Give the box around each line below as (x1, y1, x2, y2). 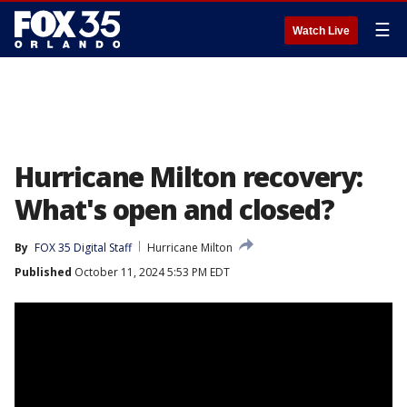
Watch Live (293, 25, 350, 37)
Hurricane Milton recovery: (15, 158, 362, 195)
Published (15, 264, 72, 280)
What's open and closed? (15, 191, 334, 228)
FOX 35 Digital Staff (35, 240, 132, 255)
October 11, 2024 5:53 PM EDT (72, 264, 230, 280)
